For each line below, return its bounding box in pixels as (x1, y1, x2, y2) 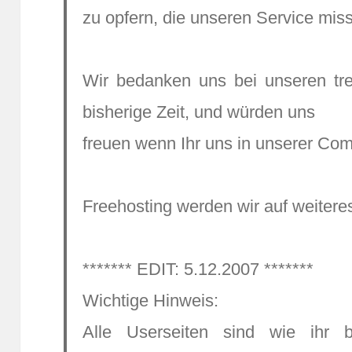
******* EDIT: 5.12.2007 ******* (82, 259, 314, 280)
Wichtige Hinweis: (82, 291, 219, 311)
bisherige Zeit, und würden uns (82, 102, 316, 123)
